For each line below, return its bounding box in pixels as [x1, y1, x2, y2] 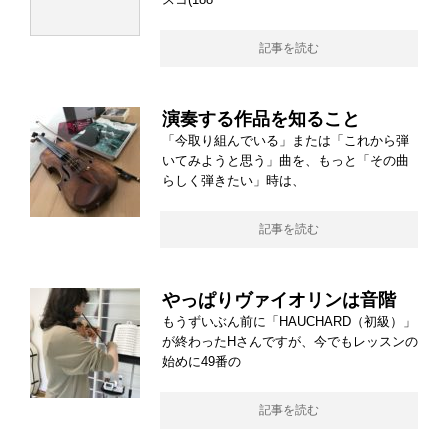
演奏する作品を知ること [162, 108, 360, 129]
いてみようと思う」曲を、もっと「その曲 [162, 152, 409, 168]
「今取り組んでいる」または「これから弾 [162, 132, 409, 148]
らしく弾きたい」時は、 [162, 172, 305, 188]
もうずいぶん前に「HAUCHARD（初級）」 [162, 313, 416, 329]
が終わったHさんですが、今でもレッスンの [162, 333, 418, 349]
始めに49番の [162, 353, 241, 369]
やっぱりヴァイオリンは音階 [162, 289, 396, 310]
